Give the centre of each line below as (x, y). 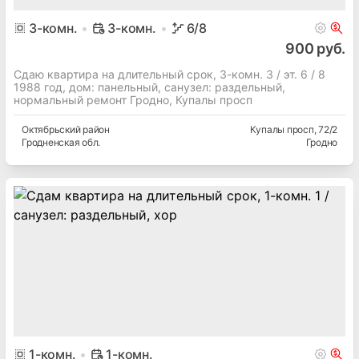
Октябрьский (51, 130)
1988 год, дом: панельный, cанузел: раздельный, (149, 87)
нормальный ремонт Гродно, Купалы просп (133, 100)
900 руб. (315, 49)
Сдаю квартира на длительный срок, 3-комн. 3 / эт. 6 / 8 (169, 75)
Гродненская (51, 143)
